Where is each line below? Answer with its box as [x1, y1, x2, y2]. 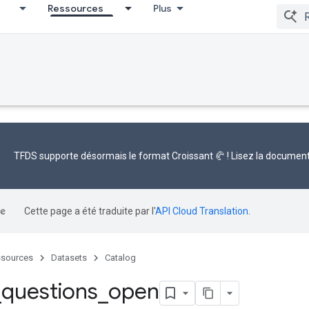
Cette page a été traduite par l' [24, 206, 155, 217]
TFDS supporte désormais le [14, 150, 139, 161]
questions [1, 277, 98, 305]
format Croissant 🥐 [139, 150, 225, 161]
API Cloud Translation [155, 206, 248, 217]
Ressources [48, 2, 103, 14]
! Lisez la [225, 150, 266, 161]
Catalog [105, 252, 136, 263]
